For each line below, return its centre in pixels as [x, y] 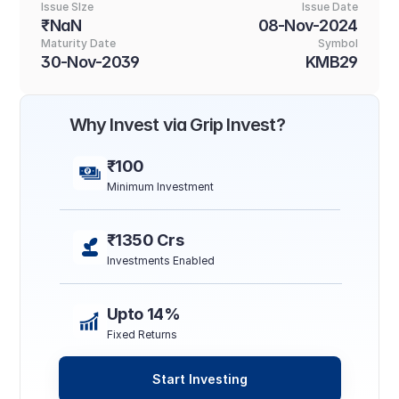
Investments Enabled [160, 261]
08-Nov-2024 [308, 25]
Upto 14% [143, 314]
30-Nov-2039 [90, 62]
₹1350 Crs [145, 240]
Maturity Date [79, 43]
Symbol [338, 43]
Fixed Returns [142, 334]
